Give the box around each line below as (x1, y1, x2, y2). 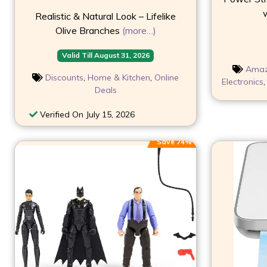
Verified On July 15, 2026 (38, 108, 135, 120)
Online (154, 72, 179, 83)
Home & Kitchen (88, 72, 150, 83)
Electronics (221, 76, 263, 88)
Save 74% (157, 136, 192, 146)
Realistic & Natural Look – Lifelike (35, 10, 176, 23)
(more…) (122, 24, 156, 37)
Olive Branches (55, 24, 122, 37)
